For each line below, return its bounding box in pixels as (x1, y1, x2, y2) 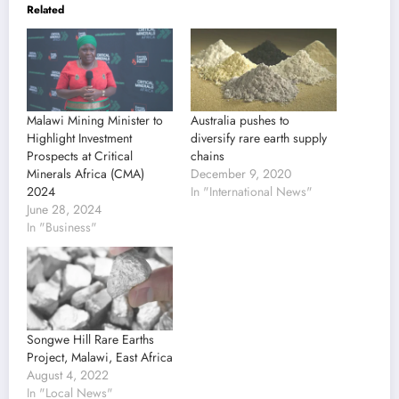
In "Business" (27, 218, 97, 237)
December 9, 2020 (191, 165, 291, 183)
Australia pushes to (191, 111, 289, 130)
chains (191, 147, 224, 166)
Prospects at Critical (27, 147, 133, 166)
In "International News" (191, 183, 313, 201)
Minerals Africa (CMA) (27, 165, 144, 183)
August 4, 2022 (27, 366, 109, 385)
